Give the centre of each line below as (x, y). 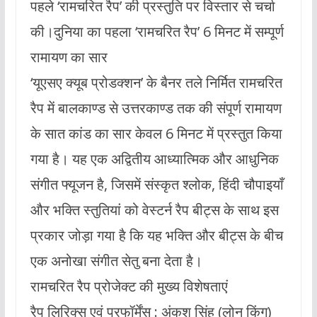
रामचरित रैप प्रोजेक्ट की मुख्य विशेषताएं (129, 286)
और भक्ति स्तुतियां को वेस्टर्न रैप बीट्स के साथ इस (154, 209)
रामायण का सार (69, 57)
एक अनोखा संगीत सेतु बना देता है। (116, 260)
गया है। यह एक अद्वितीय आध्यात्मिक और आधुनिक (154, 158)
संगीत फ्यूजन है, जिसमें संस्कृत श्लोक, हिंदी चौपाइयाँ (157, 184)
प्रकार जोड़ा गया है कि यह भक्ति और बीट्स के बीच (156, 235)
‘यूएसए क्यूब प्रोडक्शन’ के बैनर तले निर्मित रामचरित (156, 82)
